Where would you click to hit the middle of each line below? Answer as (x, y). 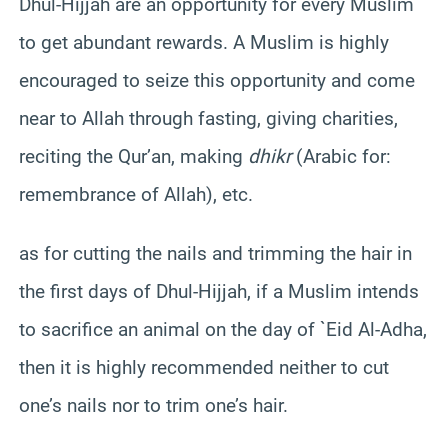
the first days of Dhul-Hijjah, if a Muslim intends (219, 291)
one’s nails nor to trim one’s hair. (153, 405)
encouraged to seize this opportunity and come (217, 80)
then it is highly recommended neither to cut (204, 367)
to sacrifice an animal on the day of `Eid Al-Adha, (223, 329)
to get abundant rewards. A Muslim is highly (204, 42)
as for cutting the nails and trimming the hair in (215, 253)
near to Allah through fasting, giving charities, (208, 118)
